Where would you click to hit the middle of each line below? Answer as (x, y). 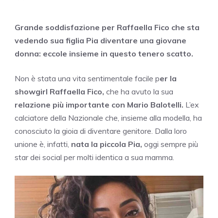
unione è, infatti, (42, 144)
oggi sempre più (170, 144)
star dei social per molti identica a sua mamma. (94, 157)
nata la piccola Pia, (106, 144)
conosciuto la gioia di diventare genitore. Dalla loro (101, 131)
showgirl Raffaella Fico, (59, 91)
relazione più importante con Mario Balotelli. (100, 104)
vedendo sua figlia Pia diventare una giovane (100, 40)
